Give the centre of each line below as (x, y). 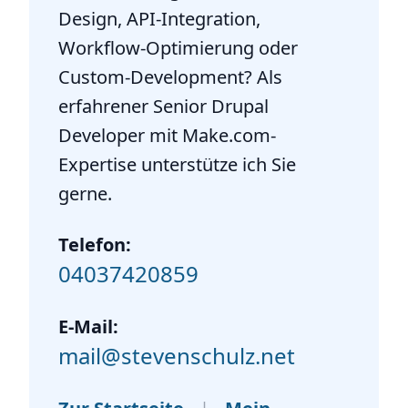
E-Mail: (88, 327)
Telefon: (95, 245)
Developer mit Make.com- (167, 136)
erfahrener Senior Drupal (163, 107)
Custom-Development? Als (170, 77)
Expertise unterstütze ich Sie (177, 165)
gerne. (85, 194)
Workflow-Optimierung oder (178, 48)
